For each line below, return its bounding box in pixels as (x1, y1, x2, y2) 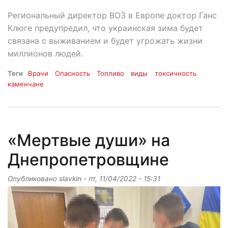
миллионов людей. (8, 48, 83, 59)
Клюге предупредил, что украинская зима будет (8, 23, 203, 34)
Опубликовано (8, 175, 59, 183)
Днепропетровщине (8, 150, 169, 170)
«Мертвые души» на (8, 130, 170, 151)
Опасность (55, 69, 91, 78)
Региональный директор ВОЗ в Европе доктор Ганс (8, 10, 217, 21)
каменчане (8, 80, 44, 89)
